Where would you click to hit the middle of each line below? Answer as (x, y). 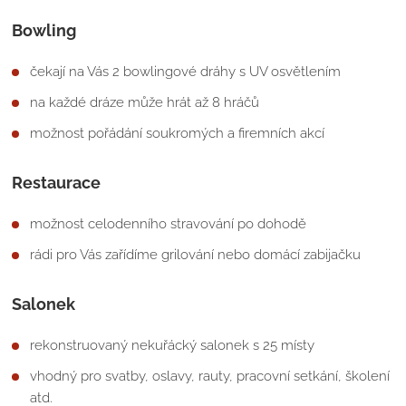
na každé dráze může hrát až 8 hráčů (145, 102)
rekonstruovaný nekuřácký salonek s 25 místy (173, 345)
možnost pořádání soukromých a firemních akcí (178, 133)
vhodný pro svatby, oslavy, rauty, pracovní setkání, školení (210, 376)
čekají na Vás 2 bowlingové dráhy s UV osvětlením (186, 71)
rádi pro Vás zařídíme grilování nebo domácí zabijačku (196, 254)
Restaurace (57, 182)
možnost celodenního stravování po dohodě (169, 223)
